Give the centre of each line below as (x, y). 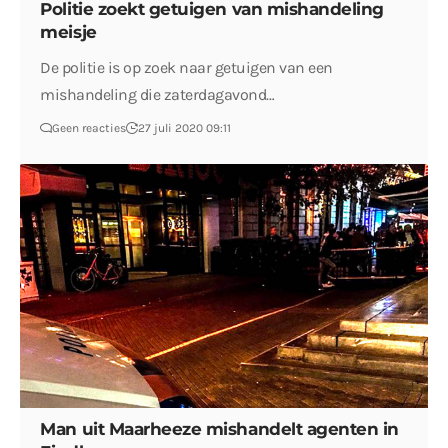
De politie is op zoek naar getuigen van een (186, 68)
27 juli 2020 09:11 (185, 128)
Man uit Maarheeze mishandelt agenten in (219, 429)
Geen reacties (89, 128)
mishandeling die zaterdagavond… (157, 95)
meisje (68, 32)
